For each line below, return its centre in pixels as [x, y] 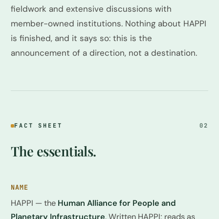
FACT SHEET [38, 126]
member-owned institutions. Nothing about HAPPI [109, 23]
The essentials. [54, 151]
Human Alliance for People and [117, 203]
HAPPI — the [34, 203]
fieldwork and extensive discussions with [91, 9]
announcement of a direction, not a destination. [104, 53]
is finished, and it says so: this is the [81, 38]
